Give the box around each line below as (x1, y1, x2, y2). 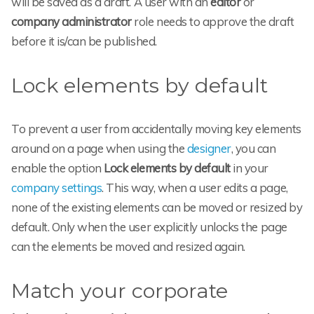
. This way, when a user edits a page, (102, 180, 288, 196)
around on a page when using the (11, 141, 187, 156)
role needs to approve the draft (131, 13, 294, 29)
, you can (231, 141, 276, 156)
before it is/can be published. (11, 33, 157, 48)
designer (186, 141, 231, 156)
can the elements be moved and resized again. (11, 239, 245, 254)
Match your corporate (11, 278, 228, 303)
